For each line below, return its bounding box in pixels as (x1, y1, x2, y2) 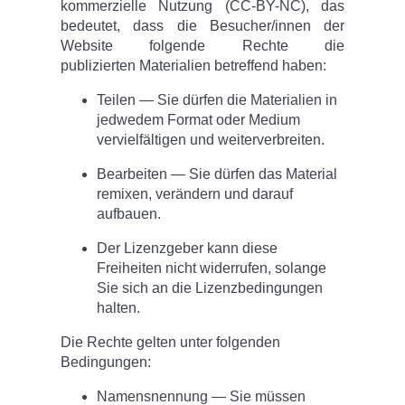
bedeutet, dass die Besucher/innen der (61, 18, 344, 34)
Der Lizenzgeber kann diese (97, 240, 278, 257)
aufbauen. (97, 206, 162, 222)
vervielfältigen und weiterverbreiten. (97, 132, 325, 148)
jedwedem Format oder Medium (97, 112, 301, 128)
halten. (97, 300, 141, 316)
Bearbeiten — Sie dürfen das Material (97, 166, 338, 183)
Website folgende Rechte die (61, 38, 344, 54)
